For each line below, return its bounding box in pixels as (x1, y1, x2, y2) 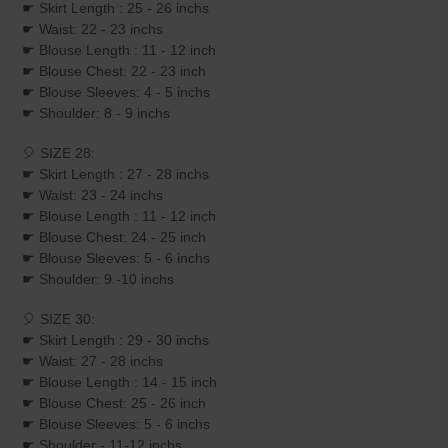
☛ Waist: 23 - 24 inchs (22, 187, 163, 204)
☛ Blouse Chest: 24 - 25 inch (22, 229, 206, 246)
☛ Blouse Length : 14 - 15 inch (22, 374, 217, 391)
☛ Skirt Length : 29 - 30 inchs (22, 332, 209, 349)
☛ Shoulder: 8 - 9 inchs (22, 104, 170, 121)
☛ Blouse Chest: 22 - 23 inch (22, 62, 206, 79)
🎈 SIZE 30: (22, 311, 95, 328)
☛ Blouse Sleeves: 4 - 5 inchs (22, 83, 210, 100)
